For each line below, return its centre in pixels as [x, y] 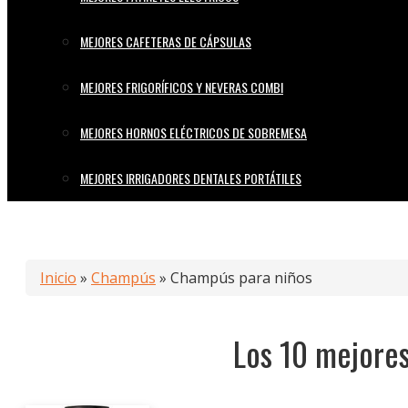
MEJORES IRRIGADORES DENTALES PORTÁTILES [191, 178]
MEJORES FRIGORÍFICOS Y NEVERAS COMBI [182, 87]
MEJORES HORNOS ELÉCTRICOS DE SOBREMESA [194, 133]
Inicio [58, 278]
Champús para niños [241, 278]
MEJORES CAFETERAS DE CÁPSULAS [166, 41]
